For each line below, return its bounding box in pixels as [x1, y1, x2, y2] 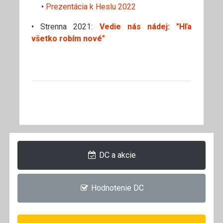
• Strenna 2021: [31, 21, 100, 31]
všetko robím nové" [31, 33, 105, 43]
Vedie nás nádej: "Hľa [99, 21, 192, 31]
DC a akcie [97, 150, 136, 160]
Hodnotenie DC [89, 183, 144, 193]
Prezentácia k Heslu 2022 [46, 1, 136, 11]
